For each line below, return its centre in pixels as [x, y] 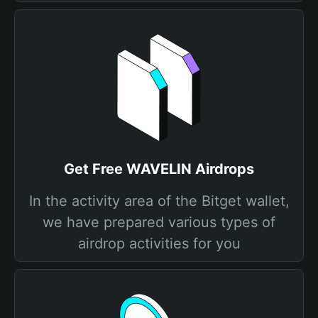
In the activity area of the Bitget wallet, [159, 201]
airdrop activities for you [159, 243]
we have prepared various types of [159, 222]
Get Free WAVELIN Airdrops [159, 169]
